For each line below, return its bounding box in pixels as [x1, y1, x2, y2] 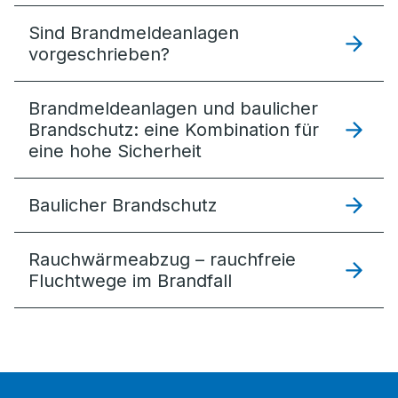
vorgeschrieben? [28, 44, 170, 65]
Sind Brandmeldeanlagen [28, 22, 239, 44]
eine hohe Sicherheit [28, 140, 202, 162]
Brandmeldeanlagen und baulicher [28, 98, 318, 119]
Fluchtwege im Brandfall [28, 270, 232, 291]
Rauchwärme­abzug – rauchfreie [28, 249, 296, 270]
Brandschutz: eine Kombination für [28, 119, 319, 140]
